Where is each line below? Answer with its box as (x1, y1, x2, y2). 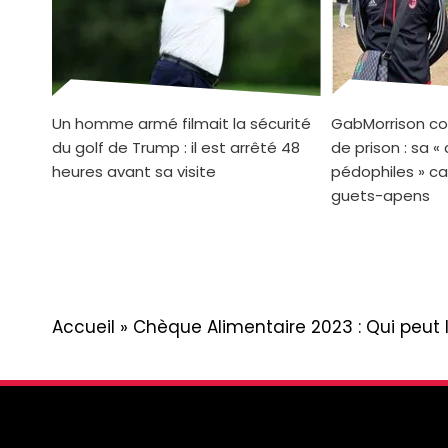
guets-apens (330, 184, 430, 206)
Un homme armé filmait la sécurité (52, 112, 311, 134)
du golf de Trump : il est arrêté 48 (52, 136, 300, 158)
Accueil (52, 314, 115, 339)
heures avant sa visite (52, 160, 216, 182)
